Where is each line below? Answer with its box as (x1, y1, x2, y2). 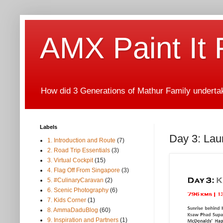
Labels (40, 124, 57, 130)
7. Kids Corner (47, 197, 86, 204)
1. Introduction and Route (47, 137, 115, 144)
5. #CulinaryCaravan (47, 177, 104, 184)
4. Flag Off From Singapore (47, 167, 120, 174)
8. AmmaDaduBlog (47, 207, 98, 214)
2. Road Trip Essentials (47, 147, 110, 154)
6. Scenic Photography (47, 187, 109, 194)
